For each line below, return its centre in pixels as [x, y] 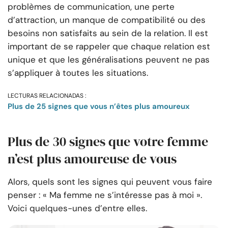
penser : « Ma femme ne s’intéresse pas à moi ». [105, 195]
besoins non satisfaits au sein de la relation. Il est [108, 33]
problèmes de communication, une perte [91, 7]
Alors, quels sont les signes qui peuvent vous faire [110, 182]
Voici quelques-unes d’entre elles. [77, 208]
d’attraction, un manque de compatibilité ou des [107, 20]
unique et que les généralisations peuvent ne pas [109, 60]
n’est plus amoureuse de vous [92, 159]
